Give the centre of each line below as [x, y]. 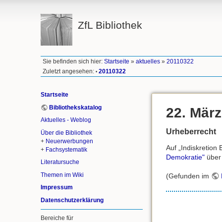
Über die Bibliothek [66, 133]
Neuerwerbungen [69, 141]
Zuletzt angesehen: [69, 71]
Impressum [57, 188]
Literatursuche [60, 162]
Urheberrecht [191, 131]
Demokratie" [185, 157]
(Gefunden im [189, 176]
